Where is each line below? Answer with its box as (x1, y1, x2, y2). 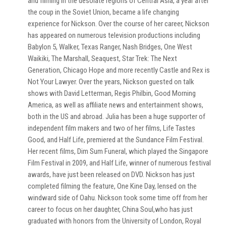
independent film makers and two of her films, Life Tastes (28, 124, 195, 133)
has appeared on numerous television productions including (28, 31, 200, 40)
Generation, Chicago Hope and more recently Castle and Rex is (28, 66, 210, 75)
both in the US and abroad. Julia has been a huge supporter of (28, 112, 205, 121)
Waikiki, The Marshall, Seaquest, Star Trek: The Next (28, 54, 177, 63)
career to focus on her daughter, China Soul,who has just (28, 205, 193, 214)
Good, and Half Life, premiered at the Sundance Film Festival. (28, 135, 204, 144)
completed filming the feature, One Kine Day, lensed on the (28, 182, 197, 191)
